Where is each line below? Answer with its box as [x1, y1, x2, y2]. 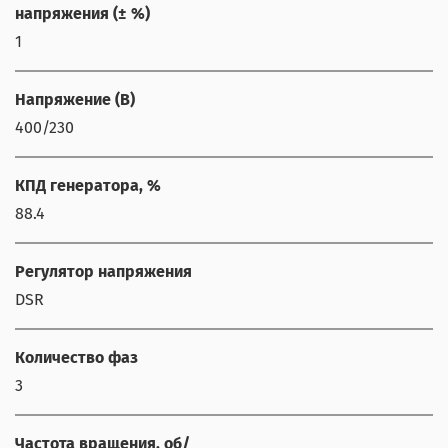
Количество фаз [15, 347, 138, 367]
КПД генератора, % [15, 175, 161, 195]
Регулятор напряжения [15, 261, 192, 281]
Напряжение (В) [15, 89, 135, 109]
